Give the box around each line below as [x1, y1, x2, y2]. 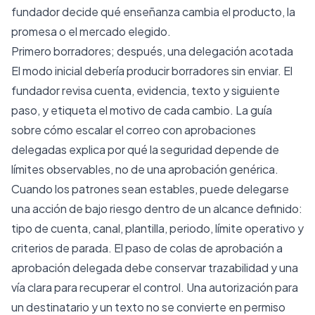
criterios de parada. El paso [11, 240, 153, 255]
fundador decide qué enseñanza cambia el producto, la [11, 4, 295, 19]
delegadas [11, 141, 67, 157]
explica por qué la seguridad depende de [67, 141, 279, 157]
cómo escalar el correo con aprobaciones [44, 122, 256, 137]
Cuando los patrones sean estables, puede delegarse [11, 181, 289, 196]
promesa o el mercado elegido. [11, 23, 171, 39]
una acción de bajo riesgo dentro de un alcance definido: [11, 200, 302, 216]
